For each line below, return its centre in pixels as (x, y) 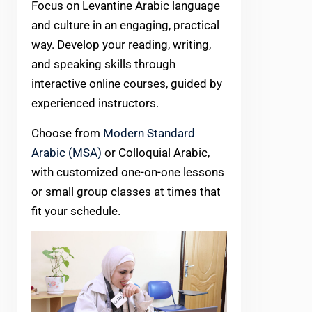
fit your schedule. (76, 211)
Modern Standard (149, 133)
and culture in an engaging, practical (125, 25)
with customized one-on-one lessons (128, 172)
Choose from (67, 133)
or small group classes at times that (126, 191)
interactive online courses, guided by (127, 83)
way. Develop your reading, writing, (121, 44)
